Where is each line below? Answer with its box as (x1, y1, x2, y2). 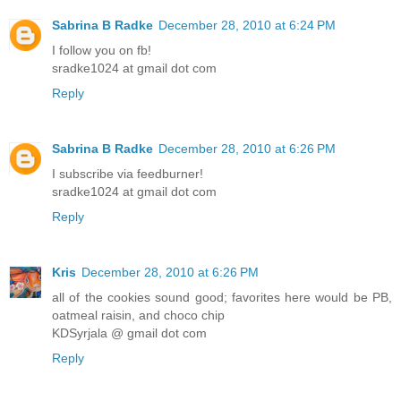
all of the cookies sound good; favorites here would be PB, (52, 289, 392, 304)
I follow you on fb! (52, 42, 151, 57)
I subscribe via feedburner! (52, 166, 203, 181)
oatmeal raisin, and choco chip (52, 307, 225, 322)
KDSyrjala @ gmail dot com (52, 325, 207, 340)
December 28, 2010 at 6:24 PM (158, 17, 336, 32)
